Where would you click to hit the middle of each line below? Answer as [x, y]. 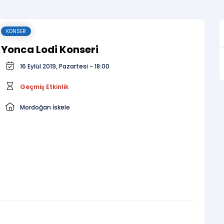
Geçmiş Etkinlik [44, 87]
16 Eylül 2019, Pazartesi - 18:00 [65, 66]
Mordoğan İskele [45, 107]
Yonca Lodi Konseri [50, 49]
